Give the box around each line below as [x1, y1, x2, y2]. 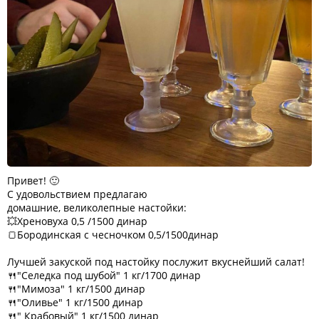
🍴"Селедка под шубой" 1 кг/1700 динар [7, 268, 201, 282]
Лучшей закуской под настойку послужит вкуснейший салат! [7, 255, 305, 268]
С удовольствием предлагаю [7, 187, 147, 201]
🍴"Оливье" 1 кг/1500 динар [7, 296, 143, 309]
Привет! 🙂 [7, 174, 59, 187]
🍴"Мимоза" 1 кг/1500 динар [7, 282, 145, 296]
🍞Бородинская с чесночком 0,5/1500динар [7, 228, 219, 241]
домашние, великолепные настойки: [7, 201, 187, 214]
